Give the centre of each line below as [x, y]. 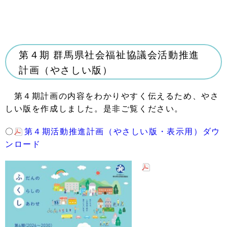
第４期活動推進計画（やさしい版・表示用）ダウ [122, 131]
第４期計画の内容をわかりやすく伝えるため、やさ [112, 96]
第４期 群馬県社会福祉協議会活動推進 [109, 55]
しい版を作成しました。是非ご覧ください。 [94, 109]
